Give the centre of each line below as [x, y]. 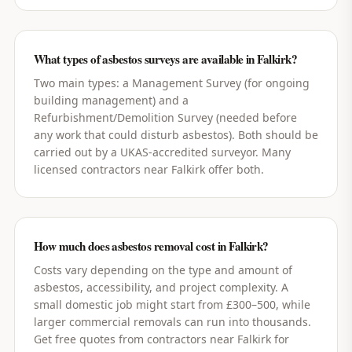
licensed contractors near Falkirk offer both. [148, 169]
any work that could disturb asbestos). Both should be [176, 135]
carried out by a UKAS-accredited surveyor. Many [162, 152]
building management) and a [111, 100]
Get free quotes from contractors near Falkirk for [161, 339]
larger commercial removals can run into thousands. [172, 322]
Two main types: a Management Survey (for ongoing [171, 83]
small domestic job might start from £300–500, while [172, 304]
